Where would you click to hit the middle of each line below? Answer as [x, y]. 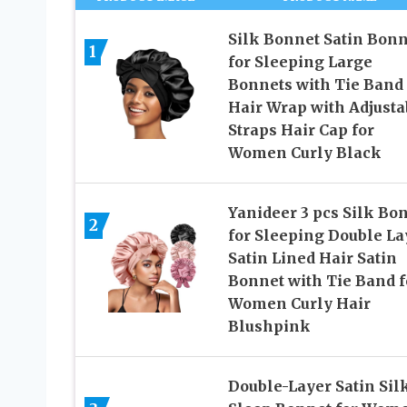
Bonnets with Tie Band [315, 85]
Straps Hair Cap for [301, 130]
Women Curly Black [304, 153]
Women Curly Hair [299, 304]
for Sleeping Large [300, 62]
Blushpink [269, 327]
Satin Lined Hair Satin [312, 258]
